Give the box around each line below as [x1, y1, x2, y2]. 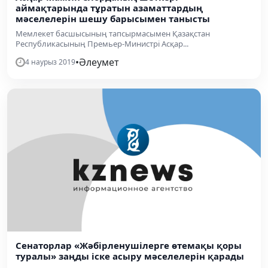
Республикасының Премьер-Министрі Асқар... [16, 38, 188, 49]
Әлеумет [79, 56, 119, 69]
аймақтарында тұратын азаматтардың [16, 2, 203, 14]
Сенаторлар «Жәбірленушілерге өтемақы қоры [16, 239, 242, 251]
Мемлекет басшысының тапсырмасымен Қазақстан [16, 28, 210, 39]
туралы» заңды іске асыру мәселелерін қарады [16, 249, 244, 262]
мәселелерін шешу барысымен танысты [16, 13, 210, 25]
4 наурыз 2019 [25, 57, 75, 67]
